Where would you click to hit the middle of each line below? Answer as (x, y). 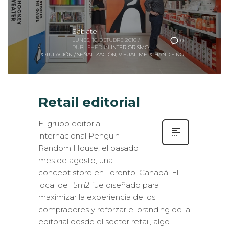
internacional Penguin (79, 136)
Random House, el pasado (88, 148)
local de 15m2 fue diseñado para (99, 185)
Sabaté (85, 31)
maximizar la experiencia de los (97, 197)
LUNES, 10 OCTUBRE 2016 (104, 40)
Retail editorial (89, 102)
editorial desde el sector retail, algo (104, 222)
